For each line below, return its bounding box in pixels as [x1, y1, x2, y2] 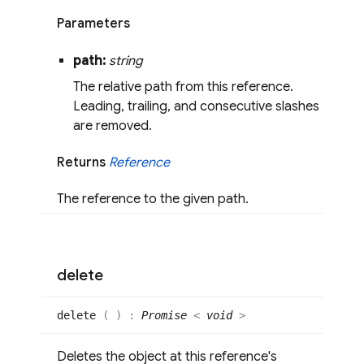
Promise [141, 309, 187, 323]
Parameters [57, 15, 130, 32]
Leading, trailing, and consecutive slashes [73, 97, 319, 115]
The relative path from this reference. [73, 78, 293, 95]
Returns [57, 154, 109, 171]
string [109, 52, 143, 69]
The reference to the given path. [57, 191, 249, 208]
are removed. [73, 117, 152, 134]
